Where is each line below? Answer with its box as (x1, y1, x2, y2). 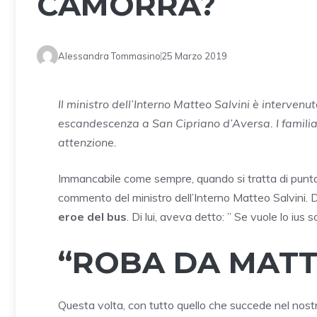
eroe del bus (58, 209, 127, 224)
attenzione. (58, 135, 117, 150)
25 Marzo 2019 (161, 50, 227, 62)
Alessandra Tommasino (58, 50, 161, 62)
